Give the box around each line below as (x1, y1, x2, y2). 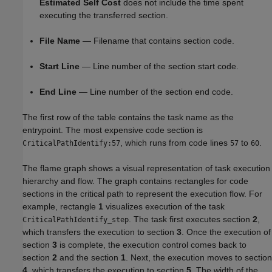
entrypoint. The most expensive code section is (22, 125, 203, 135)
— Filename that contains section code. (80, 36, 234, 46)
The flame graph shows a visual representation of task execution (22, 163, 270, 174)
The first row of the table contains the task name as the (22, 112, 234, 123)
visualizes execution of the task (103, 202, 225, 212)
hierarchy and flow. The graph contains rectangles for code (22, 176, 248, 186)
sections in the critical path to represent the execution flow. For (22, 189, 262, 199)
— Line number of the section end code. (76, 87, 233, 97)
